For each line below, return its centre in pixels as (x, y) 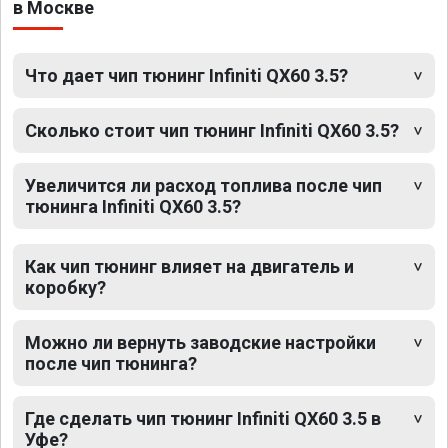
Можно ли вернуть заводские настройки (200, 343)
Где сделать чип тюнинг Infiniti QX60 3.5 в (203, 419)
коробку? (65, 288)
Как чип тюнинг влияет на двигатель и (189, 267)
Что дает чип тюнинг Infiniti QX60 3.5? (186, 76)
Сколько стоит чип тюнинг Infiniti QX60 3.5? (212, 131)
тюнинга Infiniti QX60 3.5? (133, 207)
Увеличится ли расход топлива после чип (203, 186)
